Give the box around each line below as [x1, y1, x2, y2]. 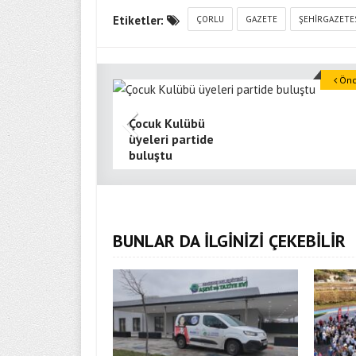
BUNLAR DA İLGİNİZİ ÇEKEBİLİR [113, 230, 346, 252]
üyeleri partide [129, 131, 214, 147]
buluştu [129, 147, 172, 163]
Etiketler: [113, 13, 167, 28]
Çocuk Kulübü [129, 115, 205, 131]
